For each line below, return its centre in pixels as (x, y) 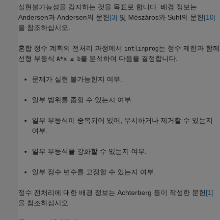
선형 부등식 (37, 58)
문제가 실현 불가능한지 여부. (77, 79)
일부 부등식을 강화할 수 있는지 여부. (89, 151)
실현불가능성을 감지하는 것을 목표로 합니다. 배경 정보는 (108, 7)
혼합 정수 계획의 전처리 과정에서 (71, 48)
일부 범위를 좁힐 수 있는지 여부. (82, 99)
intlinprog (141, 48)
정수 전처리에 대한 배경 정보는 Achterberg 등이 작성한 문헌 (112, 192)
